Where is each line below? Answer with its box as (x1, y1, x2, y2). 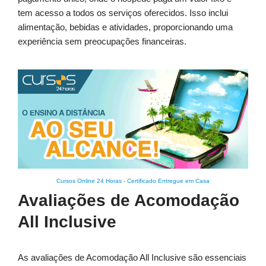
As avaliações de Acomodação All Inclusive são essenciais (18, 252, 246, 263)
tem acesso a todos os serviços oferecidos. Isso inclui (18, 8, 228, 18)
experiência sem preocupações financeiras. (18, 36, 186, 47)
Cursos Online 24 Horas (56, 178, 122, 185)
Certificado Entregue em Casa (127, 178, 210, 185)
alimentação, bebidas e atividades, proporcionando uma (18, 22, 233, 33)
